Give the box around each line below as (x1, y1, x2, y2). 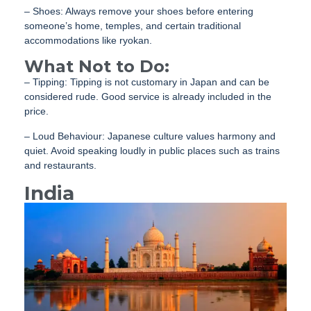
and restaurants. (24, 160, 96, 171)
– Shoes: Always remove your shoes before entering (24, 6, 253, 17)
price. (24, 106, 49, 117)
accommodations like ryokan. (24, 35, 152, 47)
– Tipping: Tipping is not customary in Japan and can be (24, 76, 269, 88)
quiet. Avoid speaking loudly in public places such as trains (24, 145, 280, 157)
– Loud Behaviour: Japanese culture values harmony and (24, 131, 276, 142)
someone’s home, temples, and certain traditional (24, 20, 241, 32)
